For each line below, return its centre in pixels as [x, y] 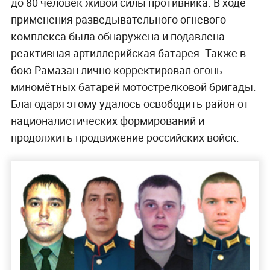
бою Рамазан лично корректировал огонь [116, 70]
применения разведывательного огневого [118, 19]
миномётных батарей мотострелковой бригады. [133, 86]
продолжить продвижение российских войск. [125, 137]
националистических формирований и [107, 120]
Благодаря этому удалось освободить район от [130, 103]
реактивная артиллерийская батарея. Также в [128, 53]
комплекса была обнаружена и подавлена [118, 36]
